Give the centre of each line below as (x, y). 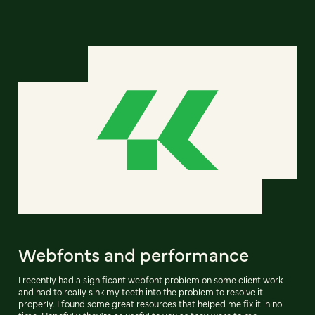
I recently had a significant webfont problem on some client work (150, 279)
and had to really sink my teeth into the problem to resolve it (141, 291)
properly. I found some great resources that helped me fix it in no (150, 303)
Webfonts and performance (134, 254)
